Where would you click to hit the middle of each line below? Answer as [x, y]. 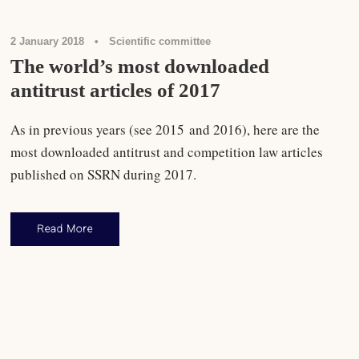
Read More [65, 228]
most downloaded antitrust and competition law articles [167, 151]
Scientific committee [160, 41]
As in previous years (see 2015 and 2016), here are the [165, 129]
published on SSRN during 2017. [104, 174]
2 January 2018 [48, 41]
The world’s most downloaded [140, 66]
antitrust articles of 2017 [116, 90]
